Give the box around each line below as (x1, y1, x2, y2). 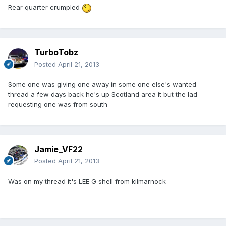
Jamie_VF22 (34, 144, 83, 155)
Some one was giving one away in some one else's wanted (8, 80, 196, 89)
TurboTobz (34, 47, 78, 58)
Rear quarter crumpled (8, 3, 82, 12)
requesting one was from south (8, 100, 107, 109)
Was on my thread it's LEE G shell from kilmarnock (8, 177, 166, 186)
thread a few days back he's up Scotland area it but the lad (8, 90, 197, 99)
